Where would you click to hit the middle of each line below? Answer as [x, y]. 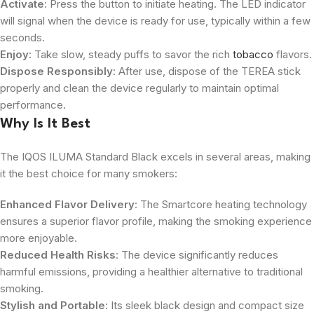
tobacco [252, 54]
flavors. [293, 54]
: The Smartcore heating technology [221, 204]
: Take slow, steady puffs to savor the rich [129, 54]
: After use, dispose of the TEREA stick [207, 71]
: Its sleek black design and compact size [205, 305]
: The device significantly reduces [197, 254]
